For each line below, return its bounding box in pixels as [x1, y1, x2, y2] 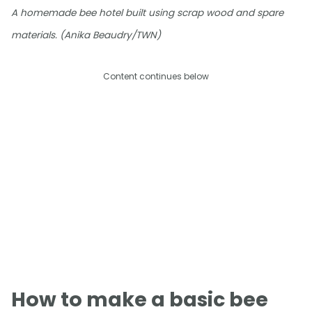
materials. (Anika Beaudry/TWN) [11, 29, 161, 42]
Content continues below [103, 70, 209, 83]
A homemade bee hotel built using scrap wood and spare [11, 6, 283, 20]
